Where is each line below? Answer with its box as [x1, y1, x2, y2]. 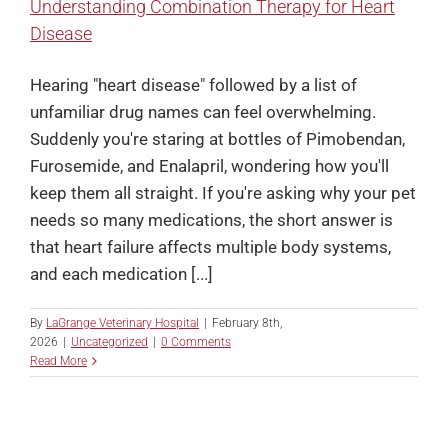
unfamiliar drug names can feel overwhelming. [30, 101, 376, 122]
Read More [30, 353, 87, 368]
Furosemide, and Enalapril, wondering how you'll [30, 155, 389, 176]
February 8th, [212, 315, 282, 330]
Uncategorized [71, 334, 148, 349]
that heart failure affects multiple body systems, [30, 236, 391, 257]
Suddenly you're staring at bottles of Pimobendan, [30, 128, 405, 149]
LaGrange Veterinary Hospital [46, 315, 199, 330]
